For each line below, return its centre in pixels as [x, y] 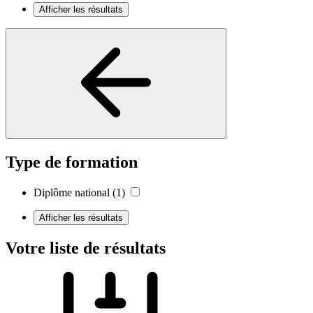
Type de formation [72, 162]
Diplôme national [72, 193]
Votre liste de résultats [86, 248]
